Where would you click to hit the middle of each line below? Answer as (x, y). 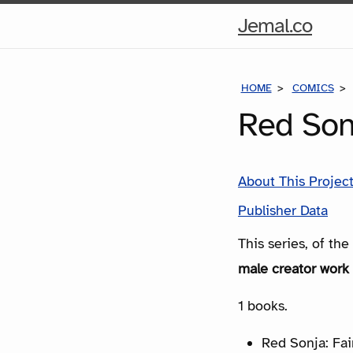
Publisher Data (283, 210)
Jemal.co (275, 26)
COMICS (313, 88)
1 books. (263, 305)
